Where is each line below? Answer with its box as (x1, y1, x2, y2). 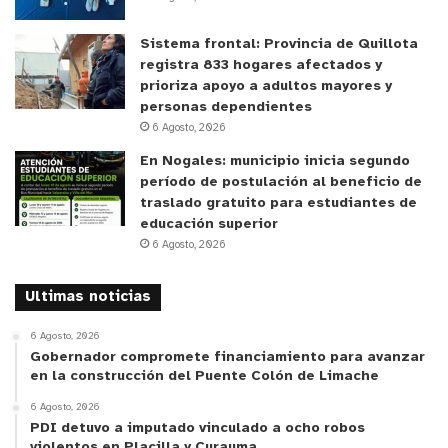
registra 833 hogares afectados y (140, 57, 382, 73)
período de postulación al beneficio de (140, 174, 422, 190)
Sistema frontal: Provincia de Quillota (140, 36, 418, 52)
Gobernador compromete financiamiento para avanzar (30, 349, 425, 365)
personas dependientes (140, 99, 312, 115)
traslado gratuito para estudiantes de (140, 195, 417, 211)
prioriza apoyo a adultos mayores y (140, 78, 392, 94)
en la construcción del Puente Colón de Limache (30, 368, 379, 384)
